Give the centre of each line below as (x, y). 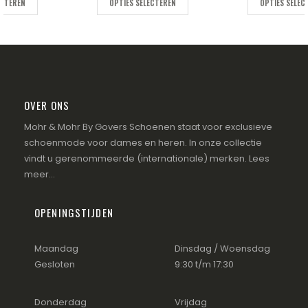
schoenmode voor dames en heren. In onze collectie (143, 143)
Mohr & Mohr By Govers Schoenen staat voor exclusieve (148, 127)
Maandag (56, 249)
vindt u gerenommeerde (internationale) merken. (136, 159)
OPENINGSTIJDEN (74, 213)
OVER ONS (47, 106)
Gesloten (55, 265)
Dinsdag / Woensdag (222, 249)
